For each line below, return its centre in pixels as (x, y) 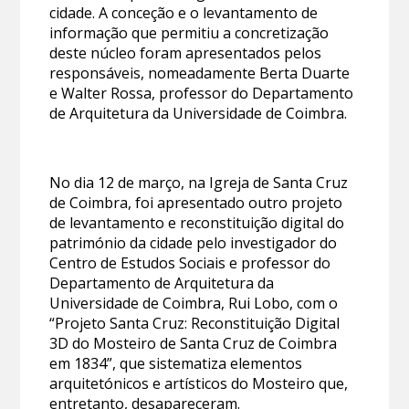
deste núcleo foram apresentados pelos (186, 52)
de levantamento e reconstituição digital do (197, 222)
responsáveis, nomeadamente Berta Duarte (200, 73)
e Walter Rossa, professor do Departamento (202, 93)
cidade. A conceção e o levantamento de (184, 12)
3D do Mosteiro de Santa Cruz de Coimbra (194, 343)
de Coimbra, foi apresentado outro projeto (196, 202)
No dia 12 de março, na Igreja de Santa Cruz (199, 182)
